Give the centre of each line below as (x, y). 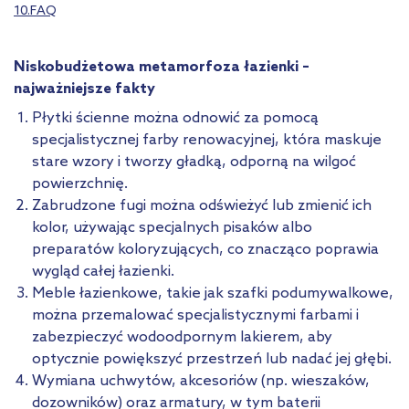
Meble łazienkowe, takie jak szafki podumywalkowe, (213, 293)
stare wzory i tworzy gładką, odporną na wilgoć (194, 162)
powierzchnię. (80, 184)
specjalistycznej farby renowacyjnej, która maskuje (207, 140)
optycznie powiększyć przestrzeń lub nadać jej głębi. (212, 359)
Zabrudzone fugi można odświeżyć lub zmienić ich (202, 205)
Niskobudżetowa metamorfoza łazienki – (162, 67)
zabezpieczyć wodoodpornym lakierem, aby (182, 337)
